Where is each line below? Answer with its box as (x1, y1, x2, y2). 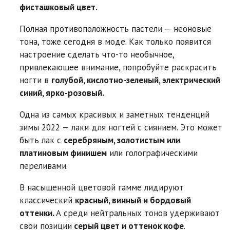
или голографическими (107, 147, 198, 159)
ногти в (20, 74, 51, 86)
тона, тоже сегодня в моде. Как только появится (20, 36, 211, 48)
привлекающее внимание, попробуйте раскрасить (20, 62, 217, 73)
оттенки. (20, 207, 56, 219)
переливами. (20, 160, 68, 172)
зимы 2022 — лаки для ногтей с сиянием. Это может (20, 122, 222, 133)
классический (20, 195, 75, 206)
